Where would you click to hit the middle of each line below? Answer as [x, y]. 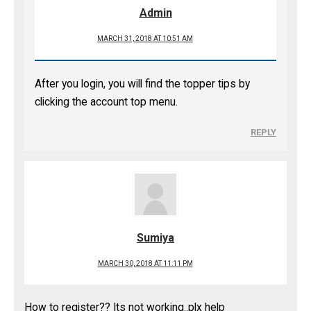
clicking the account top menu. [106, 102]
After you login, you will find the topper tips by [142, 84]
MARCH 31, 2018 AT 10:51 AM [145, 39]
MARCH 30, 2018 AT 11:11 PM [145, 263]
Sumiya [155, 238]
